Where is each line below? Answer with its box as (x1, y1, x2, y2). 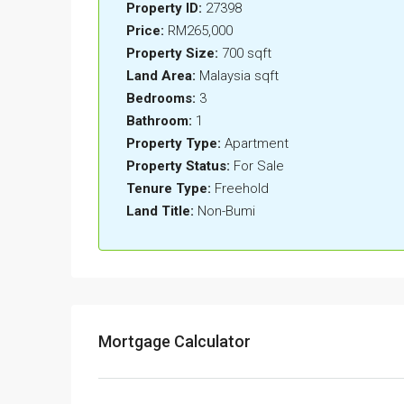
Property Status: (126, 158, 230, 175)
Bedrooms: (126, 90, 196, 107)
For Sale (234, 158, 284, 175)
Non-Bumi (197, 203, 255, 220)
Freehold (215, 180, 269, 197)
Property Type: (126, 135, 221, 152)
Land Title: (126, 203, 194, 220)
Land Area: (126, 68, 196, 85)
